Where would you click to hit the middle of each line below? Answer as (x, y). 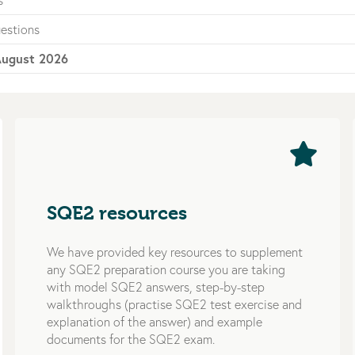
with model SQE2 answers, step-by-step (155, 286)
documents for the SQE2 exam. (130, 339)
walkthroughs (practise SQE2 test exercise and (174, 304)
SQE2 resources (116, 213)
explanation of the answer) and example (154, 321)
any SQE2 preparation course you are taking (166, 269)
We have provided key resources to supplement (174, 252)
